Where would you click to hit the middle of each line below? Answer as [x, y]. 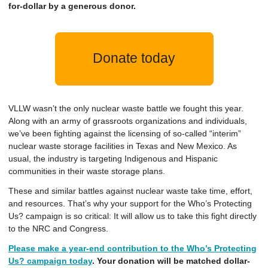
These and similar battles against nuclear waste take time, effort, [130, 191]
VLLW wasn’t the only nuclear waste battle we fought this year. [126, 108]
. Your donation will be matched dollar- [171, 261]
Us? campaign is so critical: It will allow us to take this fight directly [133, 216]
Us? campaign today [50, 261]
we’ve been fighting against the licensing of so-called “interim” [125, 133]
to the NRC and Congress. [58, 229]
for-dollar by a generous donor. [72, 6]
